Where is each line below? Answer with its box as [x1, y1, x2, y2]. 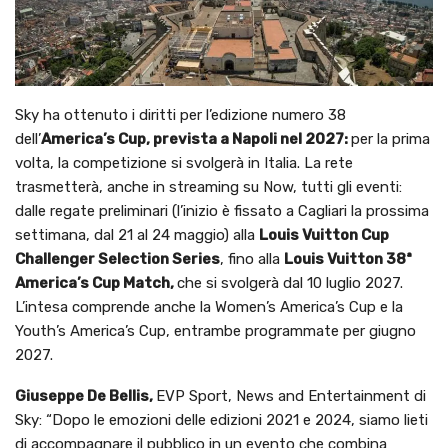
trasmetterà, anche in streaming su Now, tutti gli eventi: [15, 178, 402, 196]
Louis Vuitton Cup [259, 226, 389, 244]
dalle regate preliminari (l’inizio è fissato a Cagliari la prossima [15, 202, 429, 220]
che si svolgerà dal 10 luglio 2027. [177, 274, 403, 292]
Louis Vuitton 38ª [284, 250, 412, 268]
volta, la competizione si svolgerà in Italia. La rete [15, 154, 353, 172]
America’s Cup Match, [15, 274, 177, 292]
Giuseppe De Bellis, [15, 387, 156, 405]
